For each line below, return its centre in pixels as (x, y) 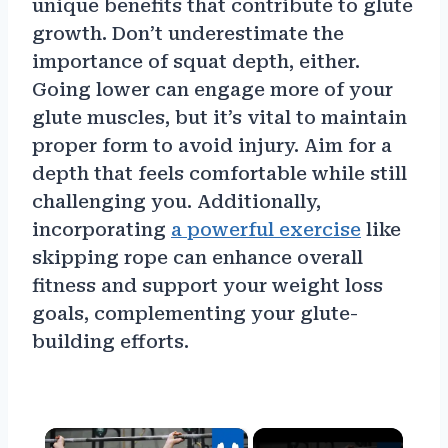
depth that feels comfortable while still (219, 173)
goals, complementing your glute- (195, 313)
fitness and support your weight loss (207, 285)
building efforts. (110, 341)
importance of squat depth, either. (196, 61)
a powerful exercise (266, 229)
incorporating (101, 229)
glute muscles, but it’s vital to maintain (219, 117)
